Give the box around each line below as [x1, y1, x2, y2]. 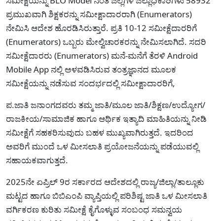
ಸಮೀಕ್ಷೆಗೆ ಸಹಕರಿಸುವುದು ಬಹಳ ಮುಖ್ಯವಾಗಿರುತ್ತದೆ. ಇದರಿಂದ [6, 126, 193, 138]
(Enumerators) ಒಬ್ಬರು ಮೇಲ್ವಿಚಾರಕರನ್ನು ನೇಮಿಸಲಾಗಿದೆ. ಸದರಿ [6, 36, 206, 47]
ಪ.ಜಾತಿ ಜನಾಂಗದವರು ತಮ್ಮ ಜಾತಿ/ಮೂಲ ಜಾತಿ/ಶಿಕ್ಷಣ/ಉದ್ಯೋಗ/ [6, 99, 205, 110]
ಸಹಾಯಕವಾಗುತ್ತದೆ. [6, 154, 68, 166]
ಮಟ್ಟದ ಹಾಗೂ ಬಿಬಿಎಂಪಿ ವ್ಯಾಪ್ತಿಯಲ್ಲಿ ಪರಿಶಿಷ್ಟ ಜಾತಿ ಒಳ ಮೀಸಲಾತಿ [6, 189, 207, 201]
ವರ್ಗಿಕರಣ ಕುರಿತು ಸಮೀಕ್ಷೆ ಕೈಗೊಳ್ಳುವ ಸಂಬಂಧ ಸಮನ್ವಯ [6, 203, 182, 215]
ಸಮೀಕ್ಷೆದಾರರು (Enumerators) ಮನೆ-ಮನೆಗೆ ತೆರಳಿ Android [6, 49, 198, 61]
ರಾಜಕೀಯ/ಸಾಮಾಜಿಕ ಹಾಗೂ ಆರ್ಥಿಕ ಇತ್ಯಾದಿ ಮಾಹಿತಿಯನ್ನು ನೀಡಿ [6, 112, 207, 124]
